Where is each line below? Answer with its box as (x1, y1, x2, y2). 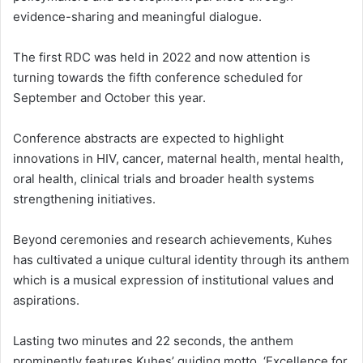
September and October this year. (13, 90, 206, 106)
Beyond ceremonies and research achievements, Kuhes (13, 232, 332, 248)
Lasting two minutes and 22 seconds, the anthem (13, 333, 293, 349)
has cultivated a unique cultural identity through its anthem (13, 252, 349, 268)
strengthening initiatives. (13, 191, 156, 207)
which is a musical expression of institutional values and (13, 272, 334, 288)
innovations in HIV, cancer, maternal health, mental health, (13, 151, 344, 167)
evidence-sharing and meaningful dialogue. (13, 9, 262, 25)
